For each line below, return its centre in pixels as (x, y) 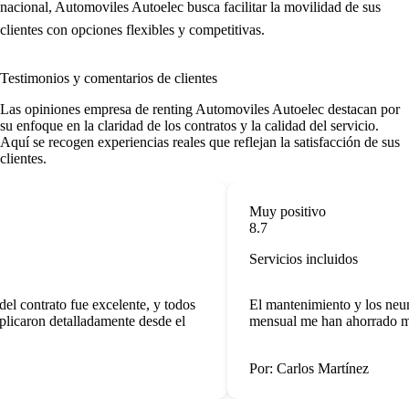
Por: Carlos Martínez (304, 369)
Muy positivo (283, 212)
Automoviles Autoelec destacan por (296, 110)
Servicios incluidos (299, 259)
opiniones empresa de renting (109, 110)
